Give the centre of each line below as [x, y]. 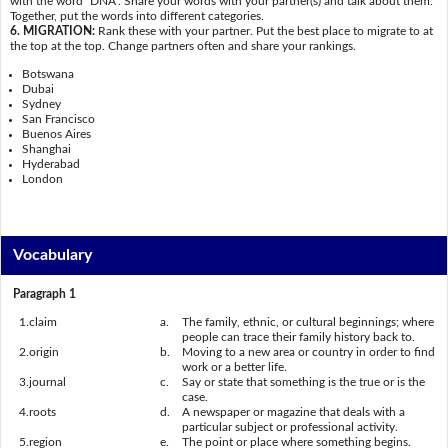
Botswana [48, 73]
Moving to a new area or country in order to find [308, 351]
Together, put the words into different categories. [136, 16]
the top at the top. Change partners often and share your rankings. [182, 46]
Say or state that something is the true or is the [303, 381]
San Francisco [59, 118]
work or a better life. [234, 366]
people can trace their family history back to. [298, 336]
